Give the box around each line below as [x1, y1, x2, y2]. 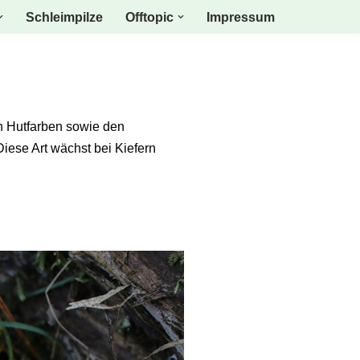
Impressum [207, 10, 275, 24]
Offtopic [125, 10, 174, 24]
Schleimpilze [26, 10, 103, 24]
